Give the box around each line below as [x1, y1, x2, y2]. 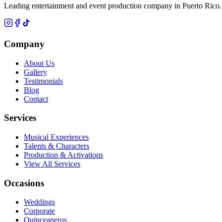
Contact [24, 94, 48, 103]
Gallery [24, 67, 47, 76]
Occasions [4, 177, 44, 188]
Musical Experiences [24, 132, 89, 141]
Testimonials [24, 76, 63, 85]
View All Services [24, 159, 80, 168]
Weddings [24, 198, 55, 207]
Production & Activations [24, 150, 103, 159]
